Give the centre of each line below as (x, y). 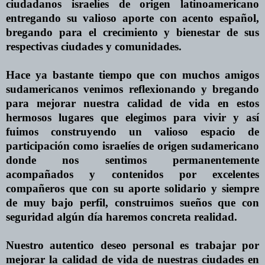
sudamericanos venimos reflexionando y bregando (132, 89)
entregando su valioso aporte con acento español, (132, 18)
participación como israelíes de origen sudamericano (132, 146)
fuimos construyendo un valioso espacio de (132, 131)
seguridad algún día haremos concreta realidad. (122, 216)
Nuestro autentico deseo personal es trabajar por (132, 245)
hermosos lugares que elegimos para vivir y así (132, 117)
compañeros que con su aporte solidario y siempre (132, 188)
